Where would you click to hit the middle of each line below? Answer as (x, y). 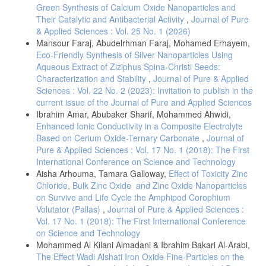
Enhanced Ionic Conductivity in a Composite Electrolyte (140, 126)
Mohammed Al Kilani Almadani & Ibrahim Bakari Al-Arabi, (143, 244)
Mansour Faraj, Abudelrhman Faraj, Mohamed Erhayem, (143, 42)
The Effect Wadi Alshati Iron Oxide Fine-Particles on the (140, 256)
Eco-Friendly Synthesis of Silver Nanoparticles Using (134, 54)
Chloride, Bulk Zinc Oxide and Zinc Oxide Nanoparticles (142, 185)
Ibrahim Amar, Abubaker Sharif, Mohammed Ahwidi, (134, 114)
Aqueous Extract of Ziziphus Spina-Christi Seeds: (128, 66)
